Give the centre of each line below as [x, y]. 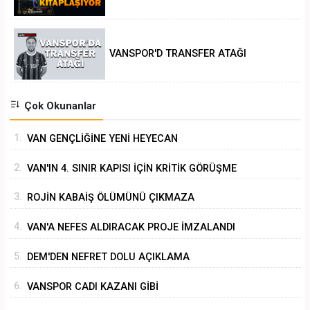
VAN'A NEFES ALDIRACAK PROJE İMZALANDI [131, 228]
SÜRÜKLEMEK [59, 217]
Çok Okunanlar [58, 106]
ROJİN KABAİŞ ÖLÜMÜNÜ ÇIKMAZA [111, 198]
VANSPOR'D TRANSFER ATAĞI [178, 54]
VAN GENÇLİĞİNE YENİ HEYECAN [102, 138]
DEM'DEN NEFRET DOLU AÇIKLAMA [108, 257]
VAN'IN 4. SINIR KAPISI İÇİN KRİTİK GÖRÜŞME [132, 168]
